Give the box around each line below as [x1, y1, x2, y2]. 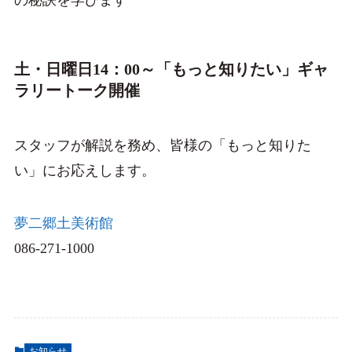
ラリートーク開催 [13, 82, 140, 100]
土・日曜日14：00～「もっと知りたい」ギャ [13, 60, 328, 79]
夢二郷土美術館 [13, 215, 113, 232]
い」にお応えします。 [13, 162, 156, 178]
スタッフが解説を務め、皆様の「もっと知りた [13, 137, 311, 153]
